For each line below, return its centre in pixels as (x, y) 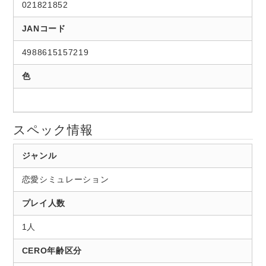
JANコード (44, 29)
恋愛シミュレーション (65, 179)
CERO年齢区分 (52, 250)
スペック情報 (53, 129)
